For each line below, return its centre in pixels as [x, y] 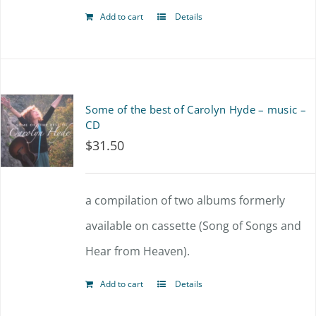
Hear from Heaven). [138, 251]
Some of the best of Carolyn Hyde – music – [196, 109]
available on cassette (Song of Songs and [194, 226]
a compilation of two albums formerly [186, 200]
